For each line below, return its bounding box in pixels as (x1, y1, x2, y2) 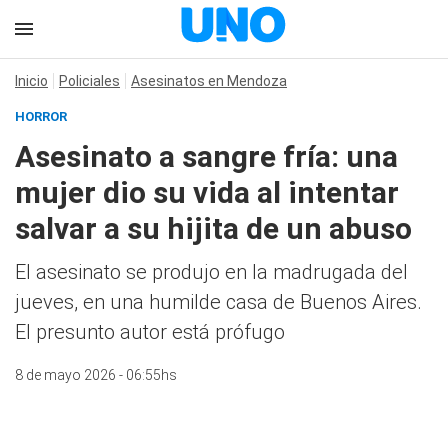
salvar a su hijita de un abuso (15, 211, 412, 246)
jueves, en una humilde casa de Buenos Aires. (15, 290, 422, 314)
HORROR (15, 109, 67, 124)
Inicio (15, 73, 48, 89)
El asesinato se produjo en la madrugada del (15, 260, 408, 284)
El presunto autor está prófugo (15, 320, 285, 344)
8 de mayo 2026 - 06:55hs (15, 367, 177, 383)
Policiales (59, 73, 120, 89)
